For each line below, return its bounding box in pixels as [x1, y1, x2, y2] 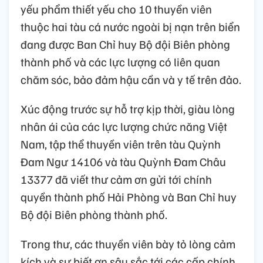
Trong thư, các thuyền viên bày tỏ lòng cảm [21, 235, 235, 251]
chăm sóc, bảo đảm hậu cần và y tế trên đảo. [21, 71, 241, 87]
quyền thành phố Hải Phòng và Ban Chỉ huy [21, 188, 237, 204]
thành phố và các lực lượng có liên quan [21, 53, 220, 69]
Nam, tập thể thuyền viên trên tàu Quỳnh [21, 136, 221, 151]
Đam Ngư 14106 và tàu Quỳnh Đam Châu [21, 153, 226, 169]
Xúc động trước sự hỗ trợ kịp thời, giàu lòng [21, 100, 235, 116]
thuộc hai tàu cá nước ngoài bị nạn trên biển [21, 18, 240, 34]
